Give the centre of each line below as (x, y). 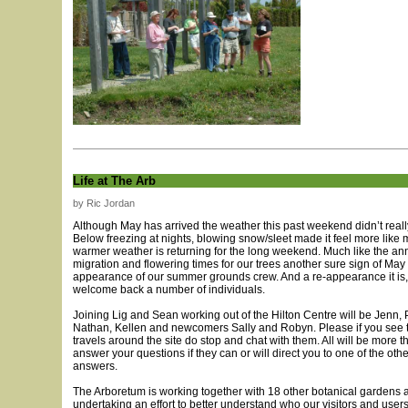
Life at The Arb (114, 181)
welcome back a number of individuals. (169, 290)
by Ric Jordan (104, 203)
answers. (95, 366)
